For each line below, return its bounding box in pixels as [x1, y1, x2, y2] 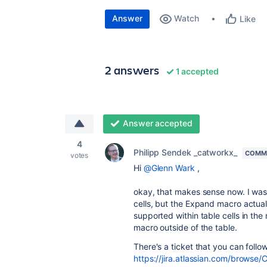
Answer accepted [122, 118, 193, 128]
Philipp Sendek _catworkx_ [133, 147, 237, 157]
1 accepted [173, 66, 219, 76]
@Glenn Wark [143, 163, 195, 173]
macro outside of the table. [133, 222, 237, 232]
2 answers [105, 62, 160, 78]
